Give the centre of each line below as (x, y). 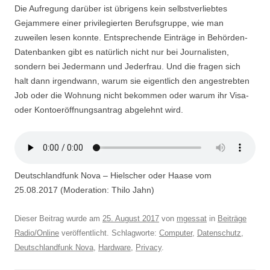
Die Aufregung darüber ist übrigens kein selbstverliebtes (121, 9)
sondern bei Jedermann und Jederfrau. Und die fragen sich (127, 67)
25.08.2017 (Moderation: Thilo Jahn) (84, 190)
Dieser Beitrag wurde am (58, 219)
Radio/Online (37, 233)
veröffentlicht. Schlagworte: (109, 233)
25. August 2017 (131, 219)
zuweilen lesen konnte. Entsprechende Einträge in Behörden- (131, 38)
